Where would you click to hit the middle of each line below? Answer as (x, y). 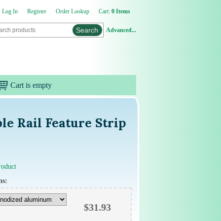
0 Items (121, 11)
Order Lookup (72, 11)
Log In (10, 11)
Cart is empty (31, 85)
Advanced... (121, 30)
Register (37, 11)
